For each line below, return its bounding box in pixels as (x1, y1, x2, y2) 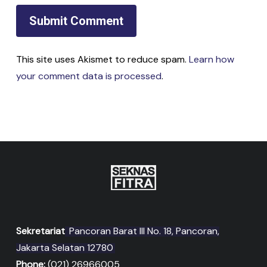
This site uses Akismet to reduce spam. (15, 52, 189, 66)
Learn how (188, 52, 234, 66)
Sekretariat (15, 225, 65, 238)
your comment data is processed (15, 69, 162, 82)
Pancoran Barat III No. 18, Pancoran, (66, 225, 219, 238)
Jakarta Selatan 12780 (15, 241, 113, 254)
